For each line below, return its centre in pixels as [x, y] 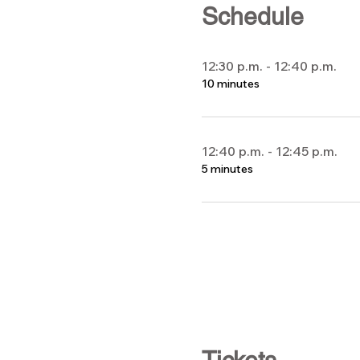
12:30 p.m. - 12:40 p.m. [269, 65]
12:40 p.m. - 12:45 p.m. [269, 151]
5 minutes [227, 168]
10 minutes [230, 83]
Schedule [252, 16]
